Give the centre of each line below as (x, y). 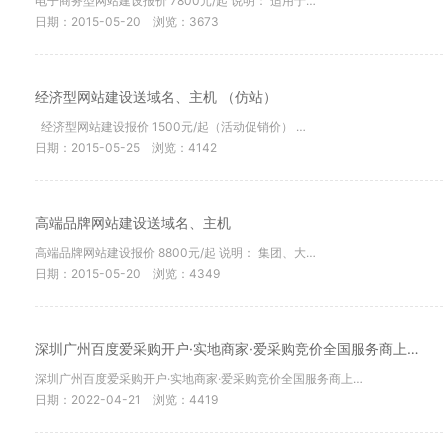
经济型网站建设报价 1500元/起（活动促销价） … (170, 126)
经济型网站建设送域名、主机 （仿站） (156, 96)
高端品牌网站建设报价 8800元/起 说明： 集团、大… (175, 252)
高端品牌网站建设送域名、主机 (133, 222)
